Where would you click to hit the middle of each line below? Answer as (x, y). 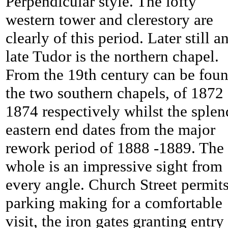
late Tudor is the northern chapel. (112, 56)
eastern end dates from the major (110, 130)
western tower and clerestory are (109, 20)
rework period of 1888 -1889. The (115, 148)
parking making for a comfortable (114, 203)
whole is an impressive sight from (114, 166)
